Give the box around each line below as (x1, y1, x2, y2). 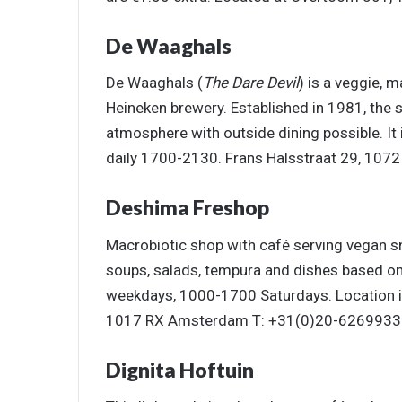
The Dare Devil (203, 74, 299, 92)
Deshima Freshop (106, 195, 269, 221)
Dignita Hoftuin (106, 356, 254, 382)
